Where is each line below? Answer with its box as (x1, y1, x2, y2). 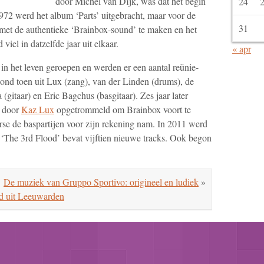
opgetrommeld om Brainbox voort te (54, 103, 191, 115)
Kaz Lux (21, 103, 54, 115)
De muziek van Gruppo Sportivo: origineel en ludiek (4, 175, 199, 188)
